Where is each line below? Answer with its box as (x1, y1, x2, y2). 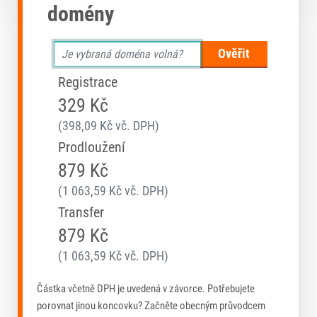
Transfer (58, 204, 104, 221)
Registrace (58, 74, 117, 91)
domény (47, 1, 114, 27)
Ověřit (218, 46, 250, 62)
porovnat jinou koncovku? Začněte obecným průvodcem (37, 299, 265, 313)
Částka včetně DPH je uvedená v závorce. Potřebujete (37, 282, 255, 296)
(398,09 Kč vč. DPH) (58, 118, 159, 134)
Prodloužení (58, 139, 125, 156)
